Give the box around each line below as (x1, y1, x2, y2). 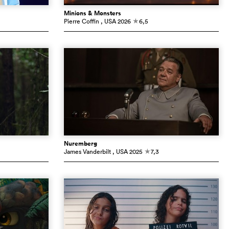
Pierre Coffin (63, 17, 99, 26)
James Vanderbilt (63, 147, 111, 156)
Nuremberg (63, 139, 97, 149)
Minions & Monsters (63, 9, 121, 18)
